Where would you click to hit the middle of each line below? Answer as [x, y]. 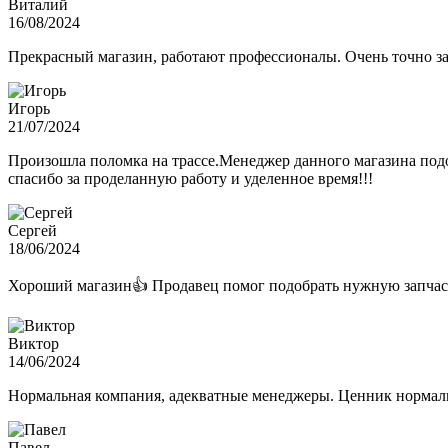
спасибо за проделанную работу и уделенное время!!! [190, 179]
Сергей [32, 231]
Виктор [33, 344]
